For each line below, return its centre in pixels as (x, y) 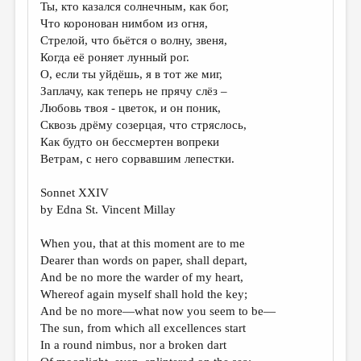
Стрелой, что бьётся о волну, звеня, (134, 40)
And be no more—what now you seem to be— (158, 311)
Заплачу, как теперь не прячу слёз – (134, 91)
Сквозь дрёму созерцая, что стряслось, (144, 125)
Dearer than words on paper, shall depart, (144, 260)
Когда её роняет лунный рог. (115, 57)
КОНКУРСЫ (49, 108)
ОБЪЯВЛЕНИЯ (57, 249)
